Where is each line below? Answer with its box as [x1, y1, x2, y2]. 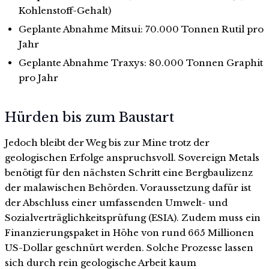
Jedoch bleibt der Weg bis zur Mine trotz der [5, 136, 210, 148]
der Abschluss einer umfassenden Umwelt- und [5, 196, 228, 208]
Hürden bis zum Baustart [5, 109, 174, 125]
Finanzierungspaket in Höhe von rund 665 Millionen [5, 226, 254, 238]
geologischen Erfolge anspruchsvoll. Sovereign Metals [5, 151, 259, 163]
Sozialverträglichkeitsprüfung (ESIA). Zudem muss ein [5, 211, 261, 223]
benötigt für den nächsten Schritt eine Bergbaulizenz [5, 166, 253, 178]
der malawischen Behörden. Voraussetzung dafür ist [5, 181, 251, 193]
